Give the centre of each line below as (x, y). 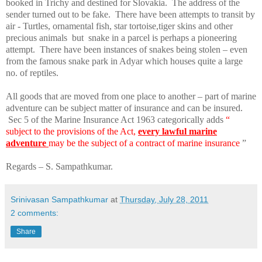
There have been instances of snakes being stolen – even (144, 49)
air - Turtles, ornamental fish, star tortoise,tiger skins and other (119, 26)
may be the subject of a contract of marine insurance (144, 143)
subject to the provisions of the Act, (72, 131)
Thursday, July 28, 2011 (164, 199)
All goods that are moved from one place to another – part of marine (131, 96)
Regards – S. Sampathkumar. (59, 166)
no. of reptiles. (33, 73)
